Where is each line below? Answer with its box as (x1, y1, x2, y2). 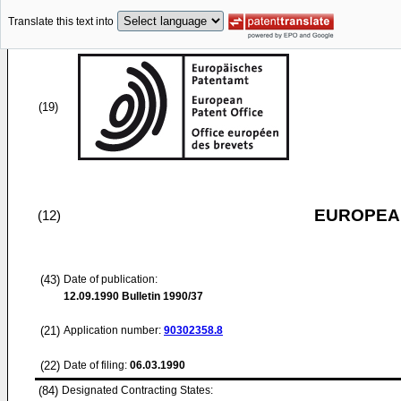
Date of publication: (64, 273, 158, 286)
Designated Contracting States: (62, 384, 213, 397)
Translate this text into (8, 15, 114, 29)
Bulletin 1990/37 (119, 290, 203, 303)
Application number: (64, 324, 164, 337)
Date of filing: (64, 359, 127, 371)
